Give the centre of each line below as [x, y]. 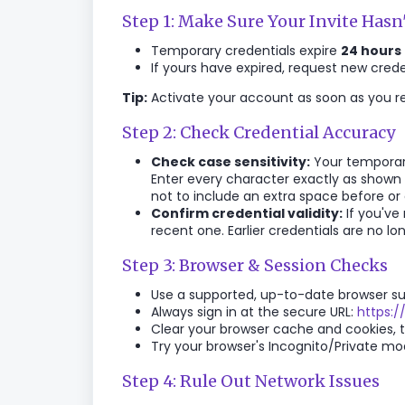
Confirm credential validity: [247, 213]
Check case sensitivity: [231, 162]
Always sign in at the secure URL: [254, 312]
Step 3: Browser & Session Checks [255, 265]
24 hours [371, 51]
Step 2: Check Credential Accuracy [259, 132]
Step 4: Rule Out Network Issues [251, 381]
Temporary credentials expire [246, 51]
